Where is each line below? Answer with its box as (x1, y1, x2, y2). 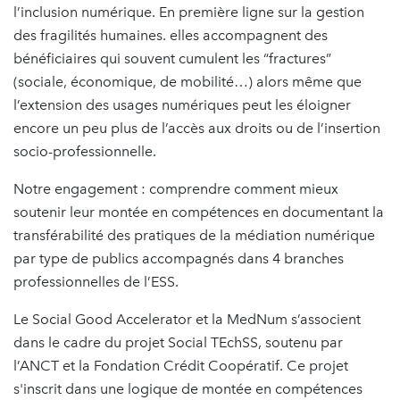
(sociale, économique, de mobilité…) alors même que (13, 73, 362, 91)
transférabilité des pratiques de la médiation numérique (13, 227, 375, 245)
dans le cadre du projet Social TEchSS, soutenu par (13, 334, 343, 352)
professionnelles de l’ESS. (13, 273, 179, 291)
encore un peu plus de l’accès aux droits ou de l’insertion (13, 120, 380, 137)
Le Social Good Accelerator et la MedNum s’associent (13, 311, 361, 329)
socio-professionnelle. (13, 143, 156, 161)
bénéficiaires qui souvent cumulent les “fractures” (13, 50, 331, 68)
